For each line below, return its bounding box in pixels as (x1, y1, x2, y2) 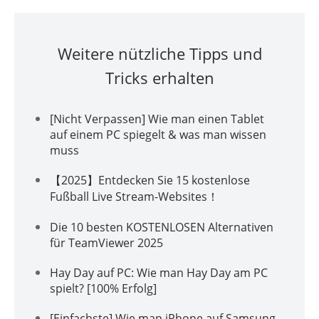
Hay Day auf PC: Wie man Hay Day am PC (50, 264, 268, 281)
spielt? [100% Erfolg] (50, 280, 157, 296)
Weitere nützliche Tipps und (57, 42, 262, 64)
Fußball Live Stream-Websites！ (50, 188, 219, 204)
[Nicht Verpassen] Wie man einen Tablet (50, 110, 264, 127)
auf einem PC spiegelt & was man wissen (50, 126, 266, 142)
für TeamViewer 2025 (50, 234, 163, 251)
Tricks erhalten (105, 66, 214, 88)
